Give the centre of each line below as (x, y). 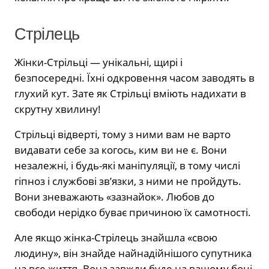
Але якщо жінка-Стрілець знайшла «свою (116, 237)
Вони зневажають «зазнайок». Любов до (114, 196)
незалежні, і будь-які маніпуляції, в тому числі (127, 165)
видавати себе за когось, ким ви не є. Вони (121, 150)
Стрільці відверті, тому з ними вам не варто (122, 134)
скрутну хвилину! (58, 109)
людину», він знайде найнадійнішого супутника (133, 253)
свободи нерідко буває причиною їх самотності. (133, 212)
